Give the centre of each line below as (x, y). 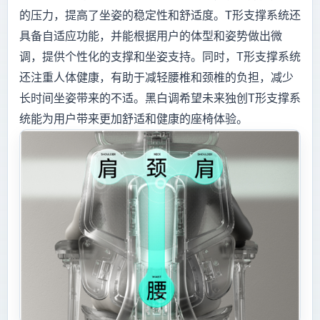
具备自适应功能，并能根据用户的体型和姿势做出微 (151, 36)
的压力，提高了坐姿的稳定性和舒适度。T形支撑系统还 (160, 16)
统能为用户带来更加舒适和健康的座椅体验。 (134, 119)
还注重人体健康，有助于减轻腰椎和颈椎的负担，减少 (156, 78)
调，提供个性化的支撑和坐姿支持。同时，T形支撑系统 (160, 57)
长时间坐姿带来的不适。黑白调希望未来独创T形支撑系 (160, 99)
